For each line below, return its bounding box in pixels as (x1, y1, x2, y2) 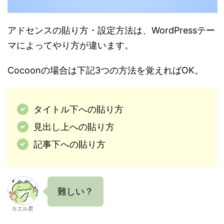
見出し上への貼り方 (33, 121, 114, 132)
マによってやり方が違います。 (7, 40, 133, 51)
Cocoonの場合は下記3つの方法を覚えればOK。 (7, 65, 203, 76)
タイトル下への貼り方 (33, 104, 123, 115)
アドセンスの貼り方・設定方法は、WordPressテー (7, 25, 215, 36)
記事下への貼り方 (33, 139, 105, 150)
